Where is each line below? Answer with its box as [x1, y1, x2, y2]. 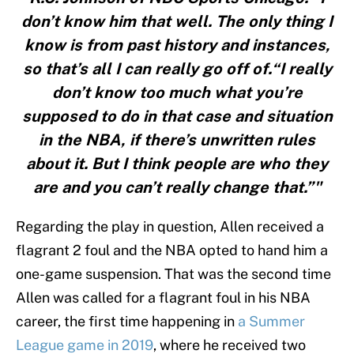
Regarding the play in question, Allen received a [16, 218, 324, 235]
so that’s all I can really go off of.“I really [22, 59, 332, 79]
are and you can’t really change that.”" [32, 178, 322, 198]
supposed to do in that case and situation [21, 107, 333, 126]
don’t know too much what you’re [51, 83, 303, 103]
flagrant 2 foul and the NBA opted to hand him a [16, 242, 328, 259]
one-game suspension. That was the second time [16, 265, 331, 283]
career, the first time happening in [16, 313, 238, 330]
